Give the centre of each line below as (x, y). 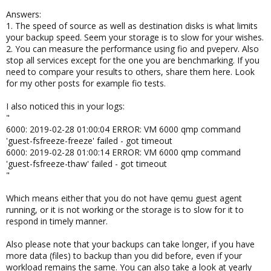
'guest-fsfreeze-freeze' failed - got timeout (89, 140)
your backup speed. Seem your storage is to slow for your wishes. (135, 37)
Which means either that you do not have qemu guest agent (124, 198)
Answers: (24, 14)
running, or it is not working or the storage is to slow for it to (125, 209)
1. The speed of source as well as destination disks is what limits (132, 25)
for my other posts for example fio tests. (86, 83)
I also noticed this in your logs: (65, 106)
